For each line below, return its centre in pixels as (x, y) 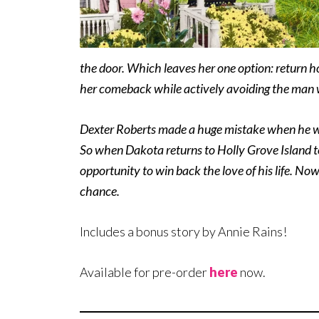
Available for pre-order (145, 272)
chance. (100, 191)
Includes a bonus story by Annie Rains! (183, 232)
